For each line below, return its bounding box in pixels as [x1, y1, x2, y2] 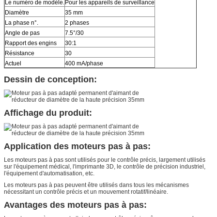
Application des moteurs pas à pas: [4, 141, 151, 151]
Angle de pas [5, 29, 40, 36]
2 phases [65, 19, 89, 26]
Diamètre [5, 9, 29, 16]
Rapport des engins [5, 39, 57, 46]
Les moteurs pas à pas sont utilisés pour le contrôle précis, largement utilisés [4, 156, 205, 163]
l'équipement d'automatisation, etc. [4, 170, 94, 177]
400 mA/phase [65, 60, 103, 67]
